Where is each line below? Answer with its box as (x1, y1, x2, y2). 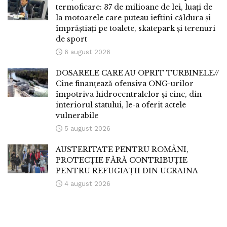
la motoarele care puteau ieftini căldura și (56, 13, 211, 23)
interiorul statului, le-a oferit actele (56, 100, 186, 110)
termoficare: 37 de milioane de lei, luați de (56, 3, 212, 12)
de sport (56, 34, 87, 44)
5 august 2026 (62, 125, 110, 133)
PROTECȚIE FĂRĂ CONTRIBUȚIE (56, 156, 187, 165)
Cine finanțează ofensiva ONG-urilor (56, 79, 194, 89)
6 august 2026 (62, 48, 110, 56)
